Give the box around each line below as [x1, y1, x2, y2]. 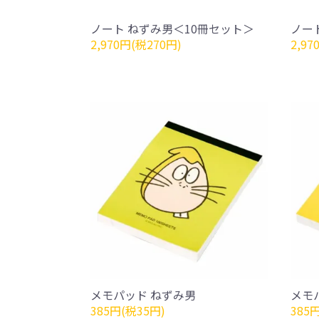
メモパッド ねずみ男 [90, 286, 196, 303]
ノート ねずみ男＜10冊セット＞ [90, 20, 254, 37]
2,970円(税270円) [90, 36, 182, 53]
